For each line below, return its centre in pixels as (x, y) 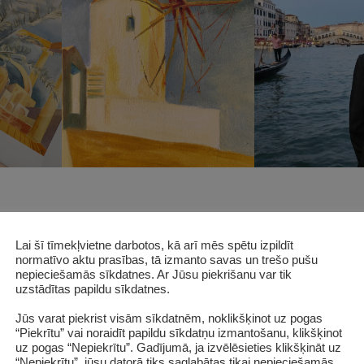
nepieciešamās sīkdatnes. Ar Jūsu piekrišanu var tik (154, 274)
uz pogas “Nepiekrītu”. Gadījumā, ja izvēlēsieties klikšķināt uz (178, 347)
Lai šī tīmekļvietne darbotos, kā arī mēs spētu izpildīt (154, 245)
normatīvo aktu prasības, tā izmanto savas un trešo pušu (167, 260)
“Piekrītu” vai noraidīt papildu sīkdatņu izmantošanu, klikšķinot (179, 333)
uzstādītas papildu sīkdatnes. (93, 289)
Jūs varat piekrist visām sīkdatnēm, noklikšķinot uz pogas (169, 318)
